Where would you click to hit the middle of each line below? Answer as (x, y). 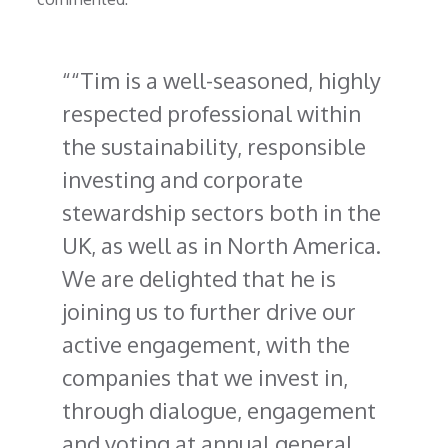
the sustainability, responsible (214, 146)
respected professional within (212, 113)
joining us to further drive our (209, 311)
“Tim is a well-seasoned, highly (226, 80)
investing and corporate (183, 179)
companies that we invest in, (205, 377)
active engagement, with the (206, 344)
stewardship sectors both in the (222, 212)
